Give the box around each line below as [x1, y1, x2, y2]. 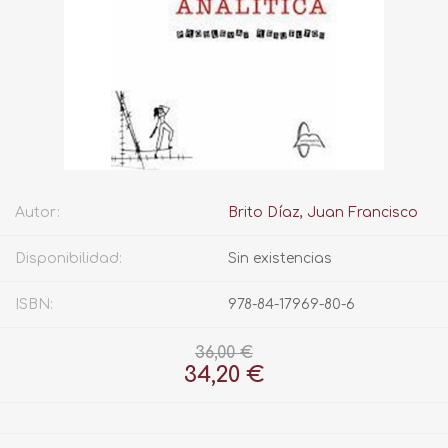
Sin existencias [228, 251, 332, 267]
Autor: [15, 205, 60, 221]
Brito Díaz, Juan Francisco [228, 205, 418, 221]
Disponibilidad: [15, 251, 122, 267]
